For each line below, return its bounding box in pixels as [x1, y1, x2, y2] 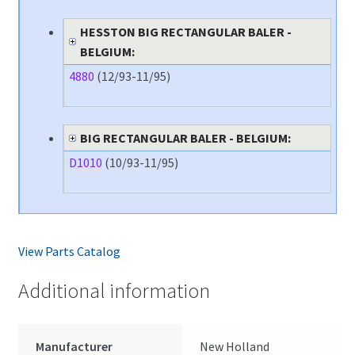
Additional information [17, 278, 210, 304]
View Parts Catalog [17, 242, 120, 259]
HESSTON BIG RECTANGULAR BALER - [79, 24, 292, 40]
